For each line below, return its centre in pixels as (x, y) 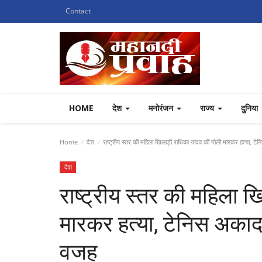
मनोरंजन (162, 108)
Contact (78, 11)
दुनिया (251, 108)
